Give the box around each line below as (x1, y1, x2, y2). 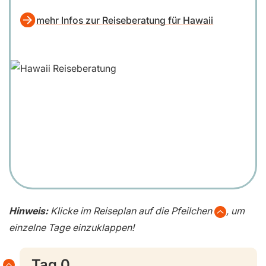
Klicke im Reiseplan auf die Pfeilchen (50, 205, 214, 217)
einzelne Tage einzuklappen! (9, 221, 134, 234)
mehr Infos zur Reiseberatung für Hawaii (36, 14, 214, 27)
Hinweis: (9, 205, 50, 217)
